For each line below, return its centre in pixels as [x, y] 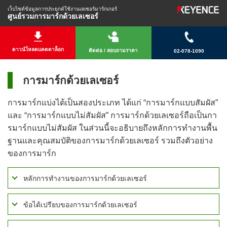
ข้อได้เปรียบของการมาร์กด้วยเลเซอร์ [80, 205]
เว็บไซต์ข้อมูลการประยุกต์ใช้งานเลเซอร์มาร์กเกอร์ [62, 9]
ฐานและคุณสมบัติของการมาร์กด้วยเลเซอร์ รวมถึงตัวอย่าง [110, 141]
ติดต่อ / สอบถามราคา [113, 50]
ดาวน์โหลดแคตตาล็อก [38, 49]
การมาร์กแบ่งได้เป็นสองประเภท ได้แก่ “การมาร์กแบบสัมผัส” [113, 103]
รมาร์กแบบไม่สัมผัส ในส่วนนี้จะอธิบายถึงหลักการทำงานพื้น [112, 128]
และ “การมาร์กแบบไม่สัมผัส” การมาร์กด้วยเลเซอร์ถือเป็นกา [112, 115]
